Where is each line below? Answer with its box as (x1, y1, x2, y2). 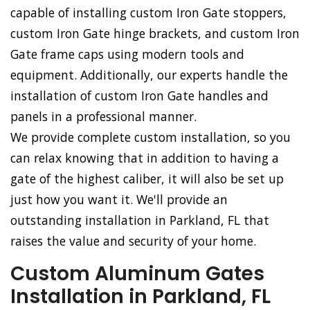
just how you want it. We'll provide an (10, 191, 228, 208)
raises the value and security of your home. (10, 232, 256, 250)
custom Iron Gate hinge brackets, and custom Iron (10, 25, 300, 42)
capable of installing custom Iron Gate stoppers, (10, 4, 286, 21)
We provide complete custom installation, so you (10, 129, 291, 146)
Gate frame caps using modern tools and (10, 46, 244, 63)
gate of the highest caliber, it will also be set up (10, 170, 284, 188)
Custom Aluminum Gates (10, 260, 264, 288)
